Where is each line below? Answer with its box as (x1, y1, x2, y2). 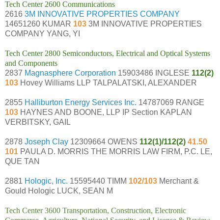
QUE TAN (5, 157, 40, 165)
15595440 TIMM (68, 176, 129, 185)
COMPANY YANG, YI (5, 29, 80, 38)
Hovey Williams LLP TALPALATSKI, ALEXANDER (20, 78, 197, 87)
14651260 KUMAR (5, 19, 73, 28)
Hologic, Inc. (25, 176, 68, 185)
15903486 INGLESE (116, 68, 192, 77)
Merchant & (159, 176, 199, 185)
